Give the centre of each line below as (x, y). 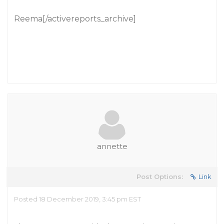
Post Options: (160, 176)
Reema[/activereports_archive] (75, 19)
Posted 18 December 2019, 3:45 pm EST (77, 199)
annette (112, 146)
